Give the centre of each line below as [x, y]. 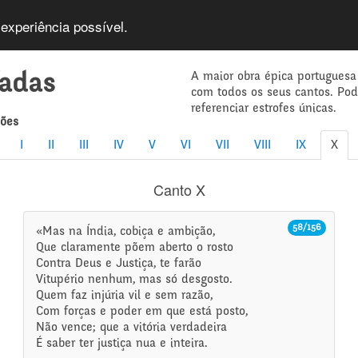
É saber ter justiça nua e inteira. [122, 344]
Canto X [179, 189]
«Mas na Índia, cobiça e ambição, [126, 232]
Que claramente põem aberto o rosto [135, 248]
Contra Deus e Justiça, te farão [119, 264]
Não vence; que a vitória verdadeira [132, 328]
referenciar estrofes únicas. [264, 109]
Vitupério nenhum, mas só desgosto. [135, 280]
